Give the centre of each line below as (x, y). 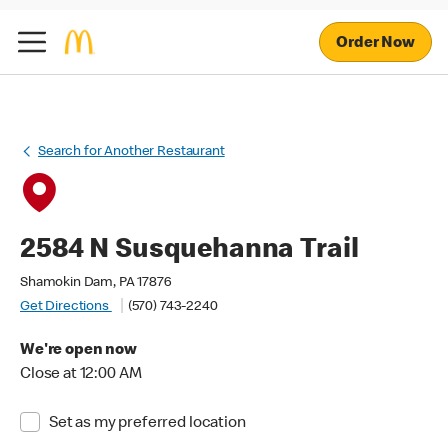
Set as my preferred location (147, 424)
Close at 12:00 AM (81, 375)
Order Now (375, 43)
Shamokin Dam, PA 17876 (96, 283)
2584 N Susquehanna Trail (189, 251)
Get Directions (66, 307)
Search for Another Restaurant (131, 152)
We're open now (78, 351)
